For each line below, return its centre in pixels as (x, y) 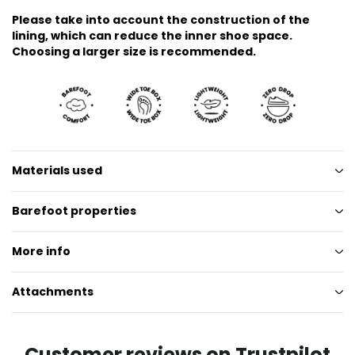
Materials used (57, 171)
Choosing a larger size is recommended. (134, 51)
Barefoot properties (74, 211)
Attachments (53, 292)
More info (41, 252)
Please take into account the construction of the (161, 19)
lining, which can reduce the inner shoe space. (152, 35)
